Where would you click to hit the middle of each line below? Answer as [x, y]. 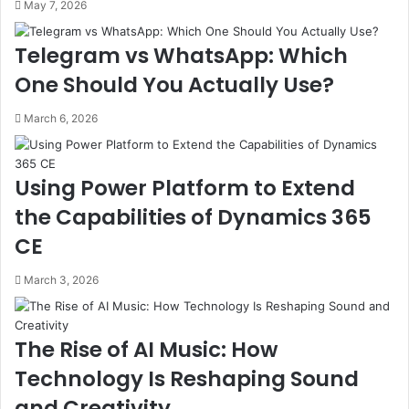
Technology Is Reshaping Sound [187, 379]
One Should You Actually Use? [174, 85]
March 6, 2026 [61, 118]
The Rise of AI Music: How [146, 350]
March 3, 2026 [61, 280]
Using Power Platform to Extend [185, 188]
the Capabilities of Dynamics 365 [193, 217]
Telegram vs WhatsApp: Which [181, 56]
